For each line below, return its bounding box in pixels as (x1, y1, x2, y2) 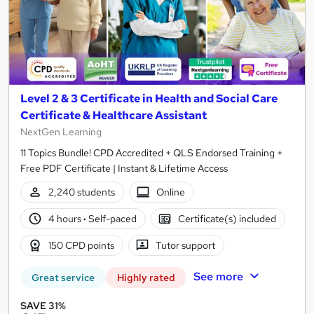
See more (193, 268, 243, 284)
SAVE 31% (20, 299, 66, 312)
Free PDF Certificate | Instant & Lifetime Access (20, 161, 228, 175)
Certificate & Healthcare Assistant (20, 107, 207, 123)
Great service (32, 271, 95, 284)
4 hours (48, 212, 83, 225)
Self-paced (86, 212, 137, 225)
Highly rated (117, 271, 175, 284)
